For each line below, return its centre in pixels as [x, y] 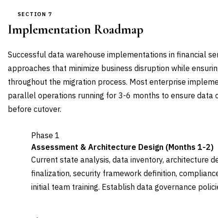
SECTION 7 [35, 14]
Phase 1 [45, 135]
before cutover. [35, 109]
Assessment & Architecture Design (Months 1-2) [122, 147]
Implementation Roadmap [76, 30]
